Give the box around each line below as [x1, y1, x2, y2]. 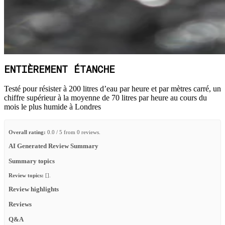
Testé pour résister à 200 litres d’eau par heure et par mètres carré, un [4, 84, 221, 93]
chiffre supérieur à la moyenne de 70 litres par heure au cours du [4, 93, 207, 102]
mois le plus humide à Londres [4, 102, 101, 111]
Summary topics [9, 157, 55, 165]
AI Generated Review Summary [9, 142, 98, 150]
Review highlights [9, 186, 59, 193]
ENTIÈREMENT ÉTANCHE [4, 66, 115, 75]
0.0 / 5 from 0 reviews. [46, 129, 100, 135]
